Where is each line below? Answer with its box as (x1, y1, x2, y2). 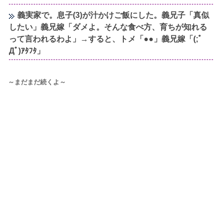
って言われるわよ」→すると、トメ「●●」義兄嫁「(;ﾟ (9, 34, 203, 43)
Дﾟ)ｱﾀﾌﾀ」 (9, 46, 45, 55)
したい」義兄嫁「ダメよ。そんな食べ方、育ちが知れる (9, 22, 208, 31)
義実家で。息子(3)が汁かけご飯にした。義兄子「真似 (17, 10, 210, 19)
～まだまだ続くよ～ (8, 78, 66, 86)
